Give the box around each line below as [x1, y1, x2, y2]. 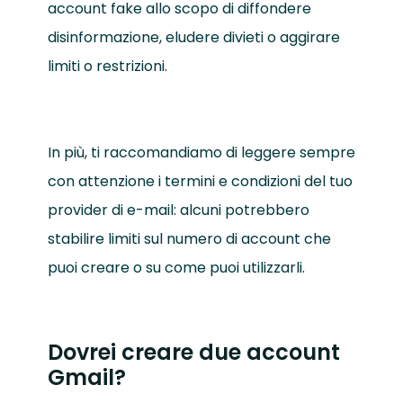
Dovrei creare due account [47, 337, 340, 368]
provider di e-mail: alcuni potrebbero [47, 200, 309, 221]
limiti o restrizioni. [47, 56, 167, 77]
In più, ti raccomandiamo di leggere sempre [47, 142, 355, 164]
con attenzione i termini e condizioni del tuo [47, 171, 353, 193]
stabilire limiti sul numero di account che [47, 228, 331, 250]
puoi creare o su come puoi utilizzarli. [47, 257, 305, 279]
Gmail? [47, 363, 126, 393]
